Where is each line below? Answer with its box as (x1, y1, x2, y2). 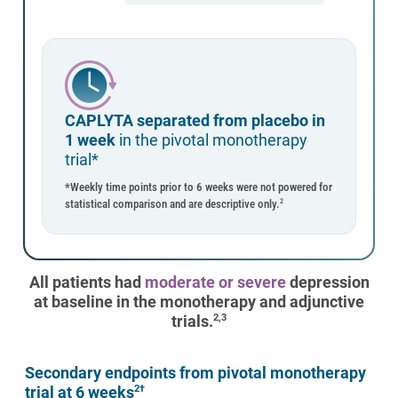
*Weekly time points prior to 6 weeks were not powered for (65, 179, 332, 194)
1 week (65, 130, 115, 149)
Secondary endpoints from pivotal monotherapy (25, 362, 366, 382)
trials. (171, 311, 213, 330)
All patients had (28, 272, 145, 291)
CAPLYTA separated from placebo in (65, 110, 325, 130)
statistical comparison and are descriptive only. (65, 196, 280, 211)
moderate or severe (144, 272, 286, 291)
